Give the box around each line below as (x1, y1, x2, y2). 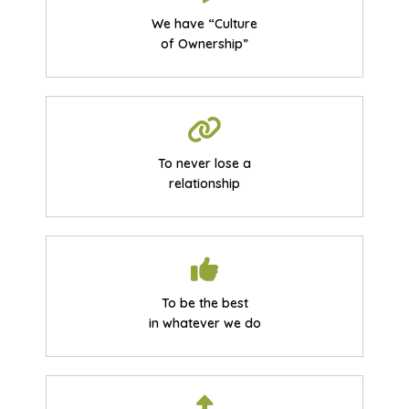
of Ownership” (161, 36, 248, 52)
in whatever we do (148, 315, 261, 331)
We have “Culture (152, 16, 257, 32)
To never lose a (158, 155, 251, 172)
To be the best (161, 295, 248, 311)
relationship (169, 175, 240, 192)
